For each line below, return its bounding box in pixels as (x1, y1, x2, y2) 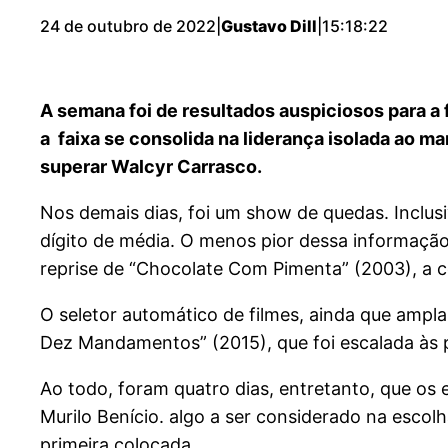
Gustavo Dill (221, 15, 317, 36)
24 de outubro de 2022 (40, 15, 216, 36)
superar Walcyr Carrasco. (40, 155, 262, 177)
